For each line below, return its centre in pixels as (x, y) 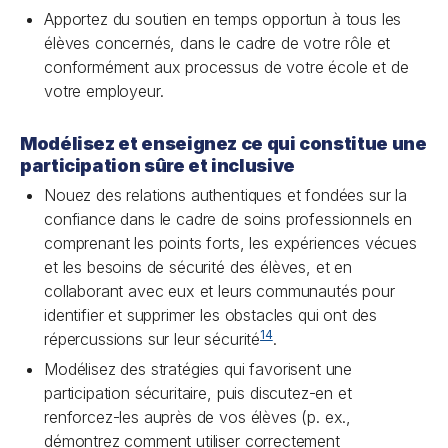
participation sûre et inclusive (157, 165)
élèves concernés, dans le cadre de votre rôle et (217, 43)
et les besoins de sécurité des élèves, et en (198, 267)
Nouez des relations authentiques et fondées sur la (225, 195)
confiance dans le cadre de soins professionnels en (228, 219)
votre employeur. (104, 91)
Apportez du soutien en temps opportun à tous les (223, 19)
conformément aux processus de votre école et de (226, 67)
